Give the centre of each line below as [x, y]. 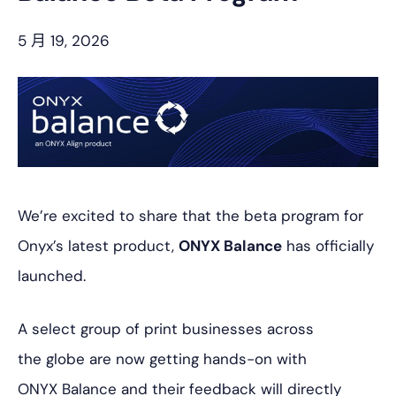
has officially [328, 246]
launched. [52, 276]
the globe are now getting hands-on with [162, 359]
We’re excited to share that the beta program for [190, 216]
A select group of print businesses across [166, 329]
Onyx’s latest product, [98, 246]
